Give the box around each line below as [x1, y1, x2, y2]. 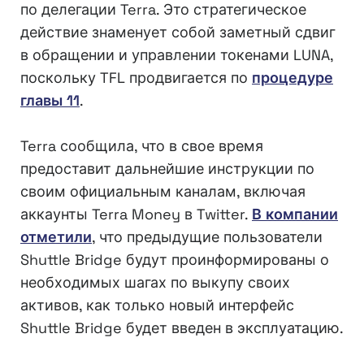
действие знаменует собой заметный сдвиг [20, 23, 336, 42]
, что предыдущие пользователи [92, 227, 323, 247]
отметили [20, 227, 92, 247]
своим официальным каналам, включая [20, 182, 305, 201]
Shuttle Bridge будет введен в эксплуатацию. [20, 318, 344, 338]
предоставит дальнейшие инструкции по [20, 159, 314, 179]
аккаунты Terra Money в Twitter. [20, 205, 252, 224]
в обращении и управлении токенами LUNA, [20, 45, 333, 65]
